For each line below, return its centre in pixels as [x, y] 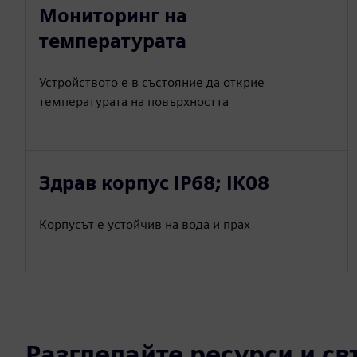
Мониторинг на [113, 16]
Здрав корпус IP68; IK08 [154, 183]
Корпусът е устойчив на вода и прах [145, 224]
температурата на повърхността [134, 102]
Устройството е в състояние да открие [152, 82]
